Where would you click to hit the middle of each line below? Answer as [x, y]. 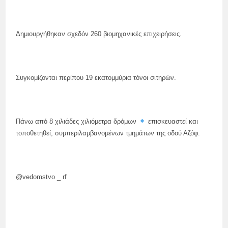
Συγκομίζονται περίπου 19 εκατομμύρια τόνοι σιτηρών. [96, 78]
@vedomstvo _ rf [41, 177]
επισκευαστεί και [172, 121]
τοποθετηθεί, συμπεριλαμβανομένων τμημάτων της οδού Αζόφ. [108, 133]
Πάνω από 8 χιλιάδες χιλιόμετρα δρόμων [77, 121]
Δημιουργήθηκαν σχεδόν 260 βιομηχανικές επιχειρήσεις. [99, 34]
